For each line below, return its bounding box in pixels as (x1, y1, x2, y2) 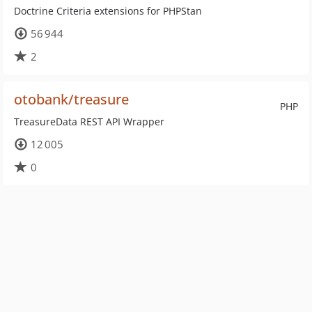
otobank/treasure (14, 90, 129, 109)
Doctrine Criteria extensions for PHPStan (14, 4, 202, 17)
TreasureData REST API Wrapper (14, 115, 164, 128)
